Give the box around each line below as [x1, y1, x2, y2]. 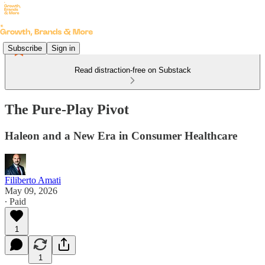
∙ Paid [5, 196, 26, 206]
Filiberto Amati [5, 174, 61, 185]
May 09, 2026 [5, 185, 57, 196]
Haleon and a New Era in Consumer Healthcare [5, 129, 237, 142]
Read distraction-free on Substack [74, 66, 191, 75]
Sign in [51, 43, 75, 53]
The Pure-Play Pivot [5, 101, 129, 117]
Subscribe [8, 43, 42, 53]
